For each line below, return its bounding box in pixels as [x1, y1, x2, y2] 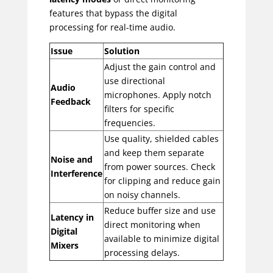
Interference [50, 167, 102, 179]
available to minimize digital [104, 232, 219, 244]
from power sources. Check [104, 160, 215, 172]
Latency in [50, 211, 94, 223]
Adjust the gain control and [104, 60, 216, 73]
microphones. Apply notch [104, 88, 211, 101]
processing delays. [104, 246, 180, 258]
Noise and [50, 153, 93, 165]
